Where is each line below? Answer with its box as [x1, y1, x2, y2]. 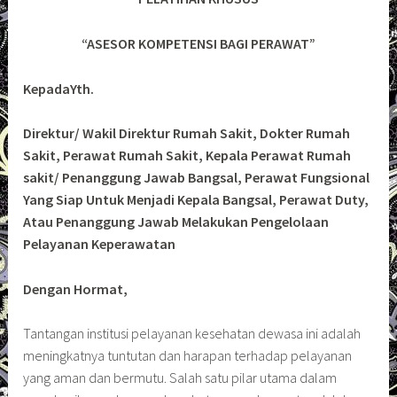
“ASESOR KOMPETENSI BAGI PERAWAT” [82, 34, 315, 52]
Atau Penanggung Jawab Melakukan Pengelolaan [23, 213, 330, 231]
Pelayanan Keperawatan [23, 235, 176, 253]
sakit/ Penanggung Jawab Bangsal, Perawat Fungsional [23, 168, 370, 187]
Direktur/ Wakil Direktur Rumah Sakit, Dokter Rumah [23, 124, 351, 143]
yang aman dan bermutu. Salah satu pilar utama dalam [23, 369, 338, 387]
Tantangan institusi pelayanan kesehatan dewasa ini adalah [23, 324, 362, 343]
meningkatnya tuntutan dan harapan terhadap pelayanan [23, 346, 353, 365]
